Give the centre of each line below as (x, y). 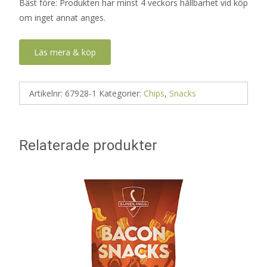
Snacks (183, 93)
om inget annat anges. (62, 18)
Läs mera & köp (65, 52)
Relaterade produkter (88, 145)
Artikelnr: (47, 93)
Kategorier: (121, 93)
